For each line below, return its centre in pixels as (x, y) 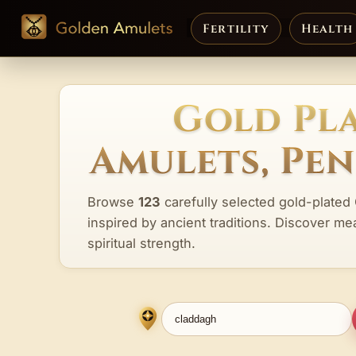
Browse (113, 201)
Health (327, 29)
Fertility (236, 29)
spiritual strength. (141, 243)
